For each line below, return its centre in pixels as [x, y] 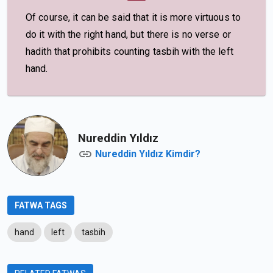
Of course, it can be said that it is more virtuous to [133, 17]
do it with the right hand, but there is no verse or [128, 34]
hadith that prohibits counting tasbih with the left [129, 51]
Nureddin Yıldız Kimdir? [148, 154]
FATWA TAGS [41, 205]
